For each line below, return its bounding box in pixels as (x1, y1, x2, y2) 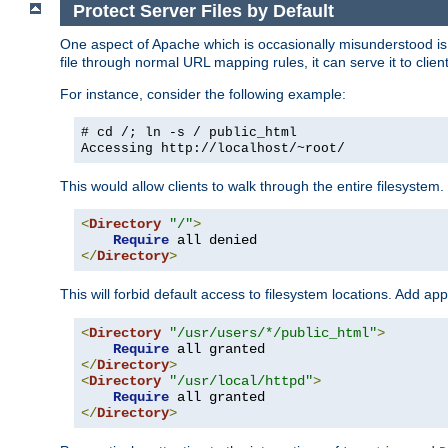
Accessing (81, 140, 161, 156)
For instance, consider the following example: (60, 85, 346, 102)
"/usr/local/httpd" (169, 372, 313, 389)
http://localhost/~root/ (161, 140, 345, 156)
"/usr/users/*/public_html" (169, 324, 377, 341)
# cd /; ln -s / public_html (81, 124, 297, 140)
